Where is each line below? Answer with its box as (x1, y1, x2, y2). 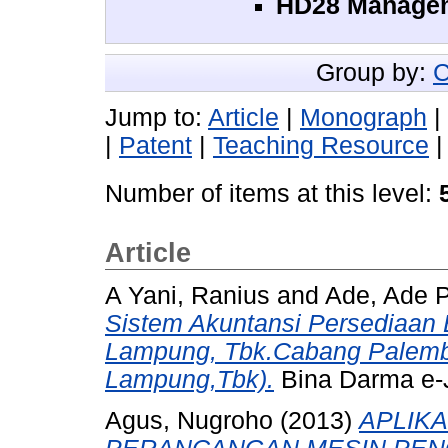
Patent (119, 131, 192, 159)
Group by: (316, 58, 433, 86)
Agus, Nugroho (105, 407, 273, 435)
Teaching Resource (213, 131, 429, 159)
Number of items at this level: (105, 179, 439, 207)
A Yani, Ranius (105, 282, 270, 310)
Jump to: (105, 103, 208, 131)
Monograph (300, 103, 427, 131)
